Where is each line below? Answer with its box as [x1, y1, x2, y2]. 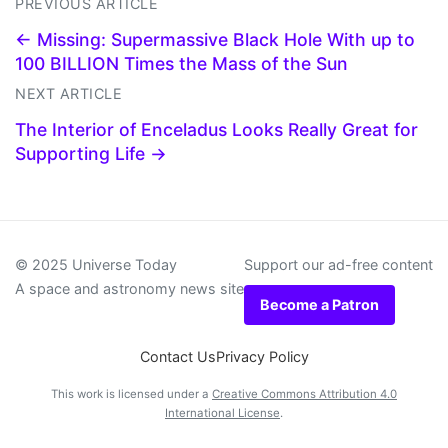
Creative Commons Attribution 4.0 [212, 386, 397, 401]
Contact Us [139, 347, 216, 365]
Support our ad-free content [244, 255, 433, 273]
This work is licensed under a [51, 386, 212, 401]
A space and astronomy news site [15, 279, 244, 297]
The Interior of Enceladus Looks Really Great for [15, 118, 418, 140]
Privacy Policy [215, 347, 309, 365]
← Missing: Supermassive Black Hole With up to [15, 28, 415, 50]
